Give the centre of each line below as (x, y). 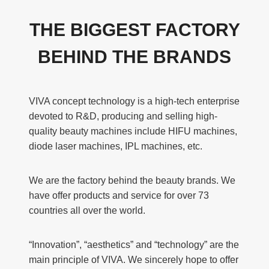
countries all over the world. (87, 211)
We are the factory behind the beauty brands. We (132, 181)
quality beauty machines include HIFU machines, (133, 131)
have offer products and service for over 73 (119, 196)
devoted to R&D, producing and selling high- (123, 116)
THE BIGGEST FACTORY (134, 30)
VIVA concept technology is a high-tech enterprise (134, 101)
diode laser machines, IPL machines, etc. (116, 147)
